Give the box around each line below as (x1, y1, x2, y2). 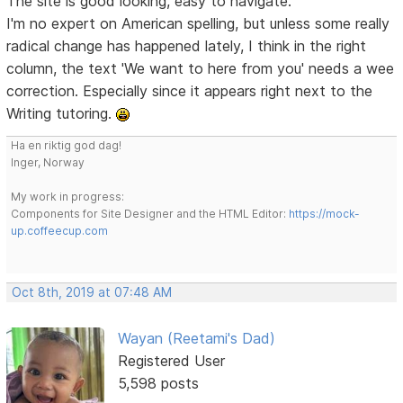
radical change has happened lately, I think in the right (6, 37, 367, 56)
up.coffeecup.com (11, 224, 109, 238)
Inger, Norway (11, 156, 85, 170)
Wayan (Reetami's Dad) (117, 329, 275, 348)
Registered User (117, 352, 225, 371)
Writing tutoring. (6, 104, 117, 123)
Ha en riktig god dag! (11, 139, 122, 153)
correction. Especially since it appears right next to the (6, 82, 373, 101)
